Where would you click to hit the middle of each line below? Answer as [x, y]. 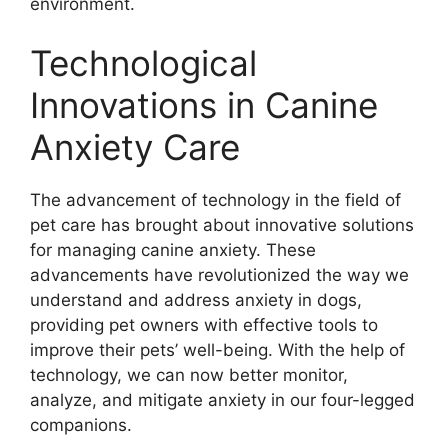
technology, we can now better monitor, [189, 375]
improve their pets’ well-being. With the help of [217, 350]
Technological [143, 63]
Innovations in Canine [204, 105]
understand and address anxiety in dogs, [196, 300]
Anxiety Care [135, 147]
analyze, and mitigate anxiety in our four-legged [222, 400]
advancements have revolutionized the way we [219, 275]
